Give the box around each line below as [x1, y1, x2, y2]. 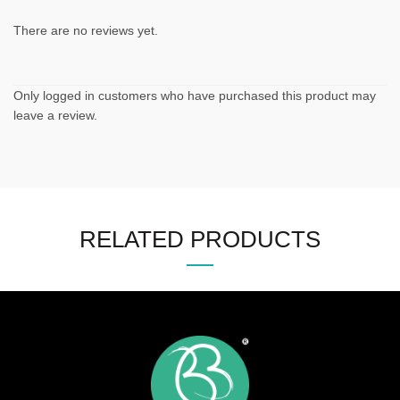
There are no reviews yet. [13, 23, 158, 37]
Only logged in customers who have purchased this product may [13, 88, 376, 103]
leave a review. [13, 108, 97, 122]
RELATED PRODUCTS [79, 226, 321, 253]
